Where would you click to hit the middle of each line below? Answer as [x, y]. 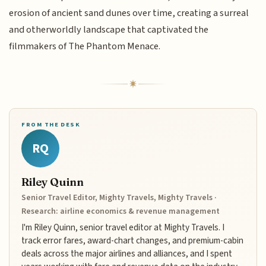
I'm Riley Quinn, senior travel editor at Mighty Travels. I [123, 227]
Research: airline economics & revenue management [121, 211]
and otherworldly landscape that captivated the [109, 30]
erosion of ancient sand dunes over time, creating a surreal [129, 13]
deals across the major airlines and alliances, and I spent [127, 253]
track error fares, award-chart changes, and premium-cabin [133, 240]
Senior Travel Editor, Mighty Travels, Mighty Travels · [119, 197]
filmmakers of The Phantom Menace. [85, 47]
